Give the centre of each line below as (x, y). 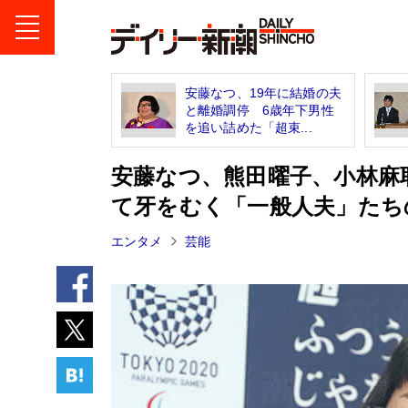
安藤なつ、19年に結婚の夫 (263, 92)
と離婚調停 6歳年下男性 (260, 110)
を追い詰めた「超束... (249, 127)
